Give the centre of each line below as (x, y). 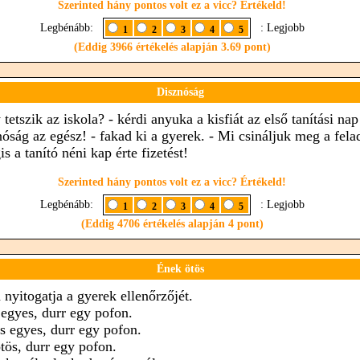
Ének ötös (180, 269)
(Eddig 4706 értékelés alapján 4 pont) (172, 224)
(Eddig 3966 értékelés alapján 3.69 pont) (172, 47)
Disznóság (180, 92)
